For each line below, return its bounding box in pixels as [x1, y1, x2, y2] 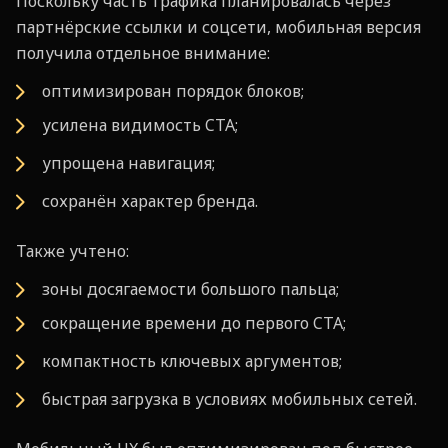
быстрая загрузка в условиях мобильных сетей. [42, 387, 417, 410]
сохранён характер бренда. [42, 189, 258, 212]
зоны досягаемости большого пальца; [42, 277, 339, 300]
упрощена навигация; [42, 151, 215, 174]
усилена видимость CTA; [42, 113, 238, 136]
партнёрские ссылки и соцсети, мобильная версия [16, 15, 421, 38]
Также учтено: [16, 239, 129, 262]
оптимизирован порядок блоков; [42, 79, 304, 102]
